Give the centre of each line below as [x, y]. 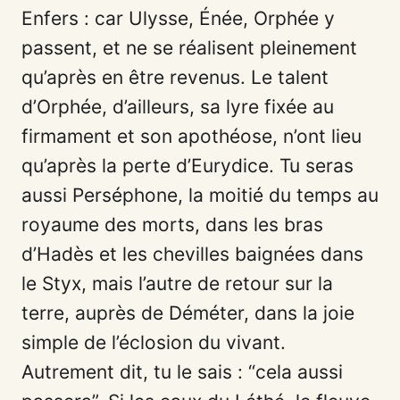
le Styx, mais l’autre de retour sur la [177, 284]
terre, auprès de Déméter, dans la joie [188, 313]
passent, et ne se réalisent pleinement [189, 48]
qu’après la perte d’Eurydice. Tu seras [187, 166]
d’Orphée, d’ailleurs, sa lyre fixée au [178, 107]
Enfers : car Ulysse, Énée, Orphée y [178, 19]
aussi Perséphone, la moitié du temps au [200, 196]
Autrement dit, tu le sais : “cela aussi [182, 372]
